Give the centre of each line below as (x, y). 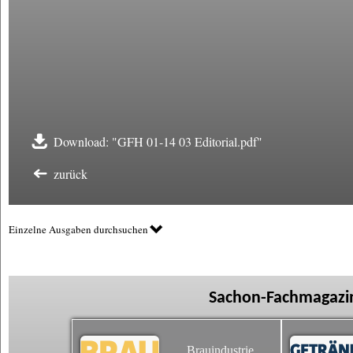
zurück (71, 174)
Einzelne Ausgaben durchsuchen (78, 229)
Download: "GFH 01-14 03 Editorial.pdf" (158, 141)
